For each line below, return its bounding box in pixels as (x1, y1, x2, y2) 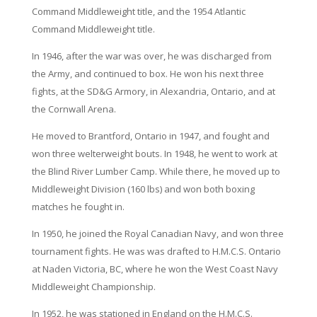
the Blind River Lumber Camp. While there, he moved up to (31, 165, 280, 178)
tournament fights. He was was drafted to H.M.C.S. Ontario (31, 245, 281, 258)
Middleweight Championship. (31, 280, 156, 293)
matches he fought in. (31, 200, 125, 213)
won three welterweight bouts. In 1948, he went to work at (31, 147, 277, 160)
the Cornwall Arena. (31, 103, 116, 115)
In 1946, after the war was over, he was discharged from (31, 50, 272, 62)
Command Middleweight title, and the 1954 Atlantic (31, 5, 246, 18)
